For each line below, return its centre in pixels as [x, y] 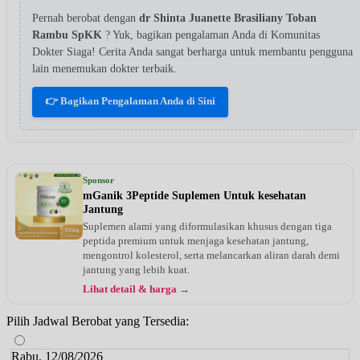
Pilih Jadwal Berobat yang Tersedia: [98, 321]
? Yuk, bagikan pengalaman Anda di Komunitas [213, 35]
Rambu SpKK [69, 35]
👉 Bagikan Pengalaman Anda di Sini [130, 100]
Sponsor [98, 180]
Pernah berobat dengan [86, 18]
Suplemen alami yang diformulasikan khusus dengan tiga [207, 226]
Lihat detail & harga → [136, 289]
